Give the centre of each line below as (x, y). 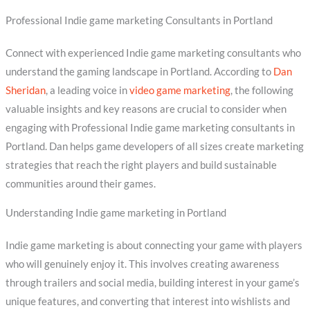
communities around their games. (80, 184)
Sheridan (25, 91)
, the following (262, 91)
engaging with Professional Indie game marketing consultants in (150, 128)
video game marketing (180, 91)
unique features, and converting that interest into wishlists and (147, 301)
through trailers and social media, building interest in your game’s (152, 282)
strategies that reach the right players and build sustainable (141, 165)
